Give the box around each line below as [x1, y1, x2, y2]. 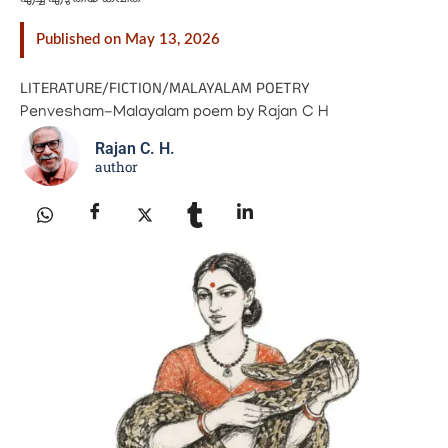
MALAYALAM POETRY [169, 77, 310, 101]
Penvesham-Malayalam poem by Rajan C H [20, 104, 328, 123]
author [95, 158, 138, 177]
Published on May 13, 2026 [36, 32, 220, 48]
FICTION [109, 77, 162, 101]
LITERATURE [20, 77, 102, 101]
